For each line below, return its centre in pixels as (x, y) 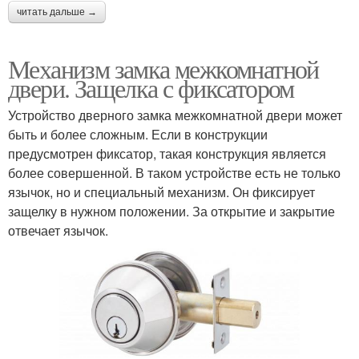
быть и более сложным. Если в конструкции (138, 135)
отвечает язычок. (58, 231)
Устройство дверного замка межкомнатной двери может (175, 115)
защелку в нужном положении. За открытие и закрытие (171, 212)
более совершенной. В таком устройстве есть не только (174, 173)
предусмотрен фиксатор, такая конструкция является (167, 154)
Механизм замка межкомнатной (163, 69)
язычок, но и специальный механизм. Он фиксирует (161, 192)
